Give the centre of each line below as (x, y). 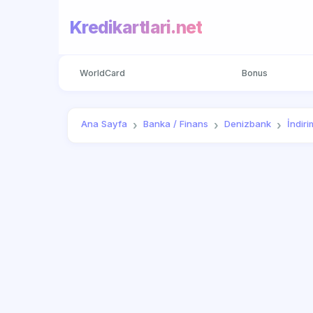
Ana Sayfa (104, 124)
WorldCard (102, 73)
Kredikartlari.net (136, 27)
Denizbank (248, 124)
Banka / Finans (176, 124)
